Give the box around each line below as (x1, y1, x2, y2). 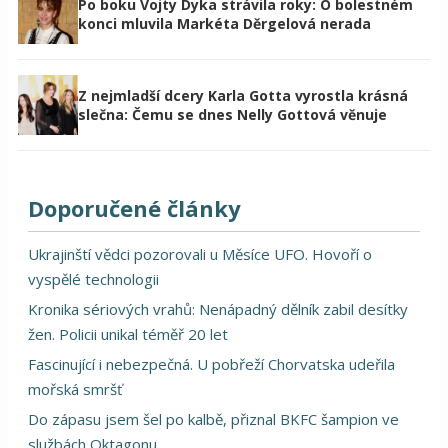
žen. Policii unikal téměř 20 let (28, 323, 228, 344)
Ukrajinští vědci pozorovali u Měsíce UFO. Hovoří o (28, 243, 372, 264)
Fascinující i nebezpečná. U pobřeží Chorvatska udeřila (28, 353, 395, 374)
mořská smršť (28, 378, 122, 399)
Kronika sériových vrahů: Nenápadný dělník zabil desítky (28, 298, 408, 319)
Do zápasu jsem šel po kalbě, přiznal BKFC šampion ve (28, 408, 399, 429)
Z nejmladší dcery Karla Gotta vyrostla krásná (78, 85, 408, 105)
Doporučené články (28, 192, 241, 223)
